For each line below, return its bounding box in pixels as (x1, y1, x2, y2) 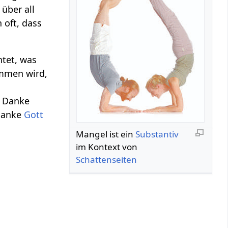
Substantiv (135, 128, 179, 140)
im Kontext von (76, 140, 138, 153)
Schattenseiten (76, 153, 137, 165)
